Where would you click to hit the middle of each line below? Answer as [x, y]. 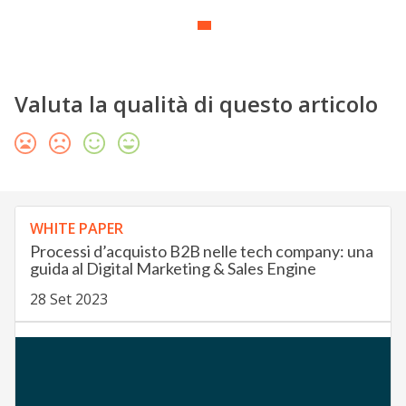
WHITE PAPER [76, 229]
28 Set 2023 [68, 300]
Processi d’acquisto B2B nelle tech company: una [201, 251]
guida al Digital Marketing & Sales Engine [173, 269]
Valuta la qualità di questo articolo [196, 104]
